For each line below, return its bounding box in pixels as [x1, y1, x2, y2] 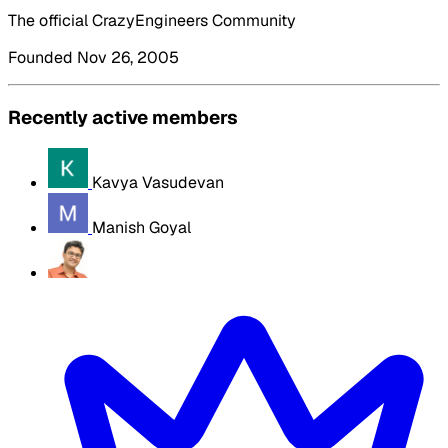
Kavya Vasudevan [92, 172, 224, 194]
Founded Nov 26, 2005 [8, 46, 179, 68]
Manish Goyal [92, 217, 191, 239]
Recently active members [8, 104, 238, 130]
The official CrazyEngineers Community [8, 9, 296, 31]
